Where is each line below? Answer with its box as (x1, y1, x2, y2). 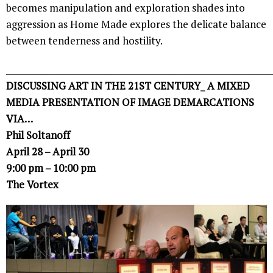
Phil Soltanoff (6, 127, 70, 142)
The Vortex (6, 177, 58, 191)
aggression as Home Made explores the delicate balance (6, 16, 266, 31)
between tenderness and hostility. (6, 33, 163, 48)
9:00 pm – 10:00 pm (6, 160, 96, 175)
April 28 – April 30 (6, 144, 89, 158)
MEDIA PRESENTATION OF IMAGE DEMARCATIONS (6, 94, 254, 109)
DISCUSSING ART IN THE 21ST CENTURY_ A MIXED (6, 78, 250, 93)
